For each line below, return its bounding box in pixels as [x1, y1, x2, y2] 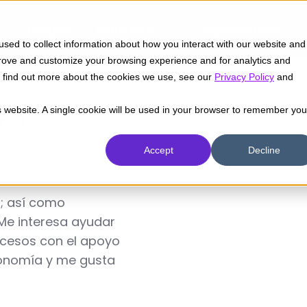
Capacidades [196, 21, 280, 39]
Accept [143, 145, 173, 156]
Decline [247, 145, 280, 156]
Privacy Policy [214, 71, 274, 82]
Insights [28, 21, 75, 39]
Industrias [96, 21, 156, 39]
